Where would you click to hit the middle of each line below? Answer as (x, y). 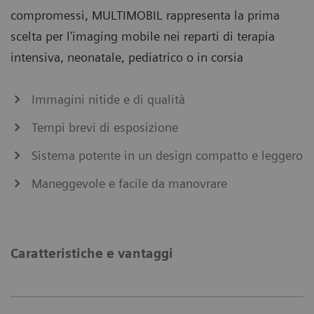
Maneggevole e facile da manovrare (129, 183)
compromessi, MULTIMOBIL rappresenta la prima (145, 15)
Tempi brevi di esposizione (105, 127)
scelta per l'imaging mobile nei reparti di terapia (143, 36)
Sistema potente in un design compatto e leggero (167, 155)
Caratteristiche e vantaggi (92, 253)
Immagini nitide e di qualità (108, 99)
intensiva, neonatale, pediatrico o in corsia (127, 57)
